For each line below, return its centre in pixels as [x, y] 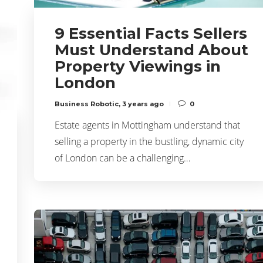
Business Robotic [87, 104]
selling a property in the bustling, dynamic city [149, 141]
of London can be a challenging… [122, 158]
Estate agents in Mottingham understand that [147, 125]
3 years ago [143, 104]
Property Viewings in [138, 66]
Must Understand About [151, 50]
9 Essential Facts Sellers [151, 33]
